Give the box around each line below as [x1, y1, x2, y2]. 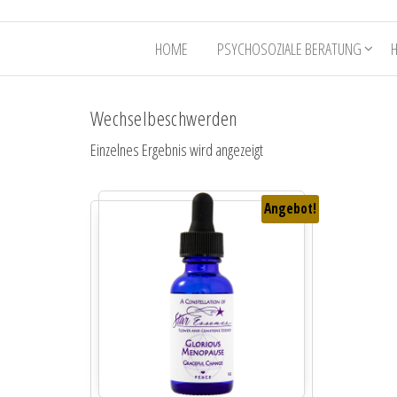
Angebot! [263, 198, 316, 218]
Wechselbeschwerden [90, 105, 237, 132]
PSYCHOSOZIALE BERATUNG [217, 38, 362, 60]
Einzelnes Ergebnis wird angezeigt [90, 139, 263, 161]
